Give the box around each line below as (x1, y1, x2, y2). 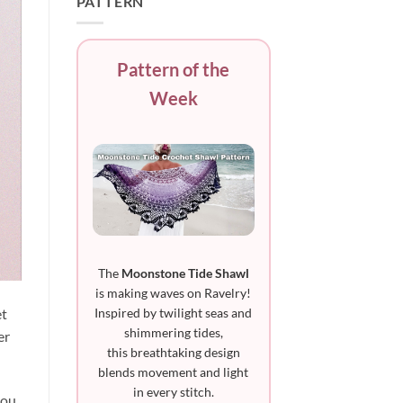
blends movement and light (98, 363, 249, 380)
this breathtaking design (106, 344, 240, 360)
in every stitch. (132, 383, 214, 399)
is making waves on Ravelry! (95, 284, 252, 300)
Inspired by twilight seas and (94, 304, 253, 320)
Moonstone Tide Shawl (121, 264, 249, 281)
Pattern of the (117, 58, 230, 81)
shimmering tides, (123, 324, 223, 340)
